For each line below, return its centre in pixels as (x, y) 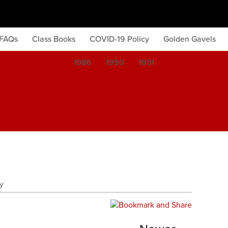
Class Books (54, 39)
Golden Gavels (190, 39)
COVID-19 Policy (119, 39)
